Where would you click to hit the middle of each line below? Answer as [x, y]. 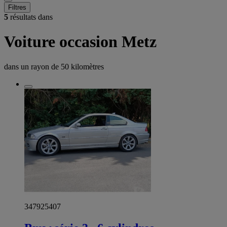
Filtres [17, 7]
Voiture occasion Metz [80, 42]
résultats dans [30, 17]
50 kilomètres [82, 66]
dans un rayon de [32, 66]
